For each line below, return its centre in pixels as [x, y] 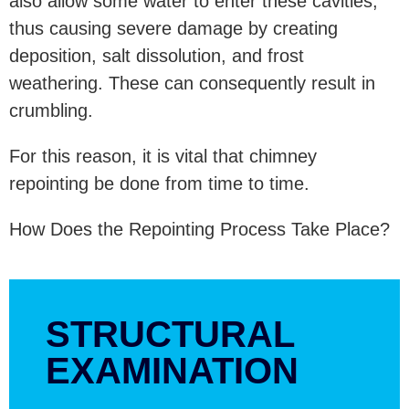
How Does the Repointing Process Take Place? [199, 229]
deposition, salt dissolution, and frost [157, 55]
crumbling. [51, 110]
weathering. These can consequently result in [192, 83]
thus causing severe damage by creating [173, 28]
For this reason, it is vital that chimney [163, 156]
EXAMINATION [172, 370]
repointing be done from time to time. [165, 183]
